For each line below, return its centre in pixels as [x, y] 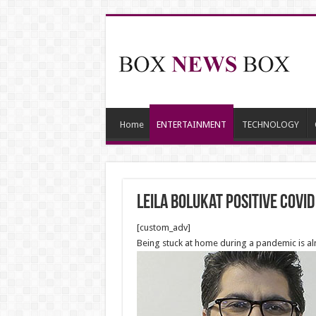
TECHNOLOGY [270, 124]
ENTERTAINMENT [191, 124]
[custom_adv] [163, 227]
